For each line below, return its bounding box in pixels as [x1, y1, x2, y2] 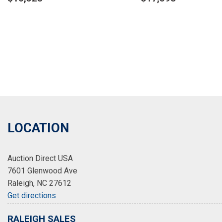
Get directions [7, 191, 56, 200]
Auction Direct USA [7, 154, 73, 163]
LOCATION [7, 120, 69, 135]
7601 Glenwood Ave [7, 166, 77, 175]
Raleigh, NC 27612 [7, 178, 71, 188]
